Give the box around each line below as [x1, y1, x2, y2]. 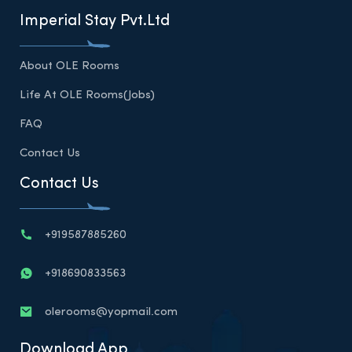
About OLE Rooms [20, 60, 119, 72]
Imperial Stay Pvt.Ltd [20, 13, 170, 29]
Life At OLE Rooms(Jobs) [20, 90, 155, 101]
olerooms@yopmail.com [45, 306, 178, 318]
